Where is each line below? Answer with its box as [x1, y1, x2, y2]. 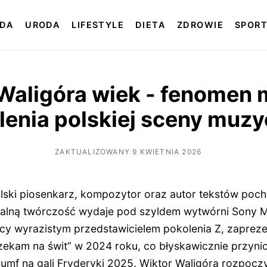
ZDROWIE [176, 20, 224, 31]
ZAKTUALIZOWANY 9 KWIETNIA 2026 [55, 147, 202, 156]
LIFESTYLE [72, 20, 125, 31]
